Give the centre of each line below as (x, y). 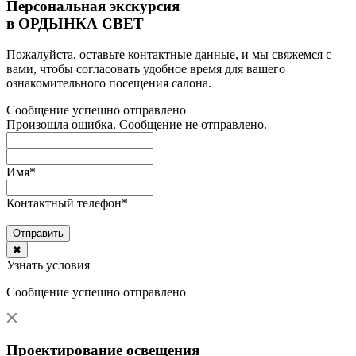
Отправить (38, 233)
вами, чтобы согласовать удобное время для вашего (146, 68)
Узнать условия (48, 265)
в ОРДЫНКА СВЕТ (75, 24)
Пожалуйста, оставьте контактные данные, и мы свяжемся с (169, 54)
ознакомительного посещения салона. (109, 83)
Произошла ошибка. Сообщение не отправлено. (137, 124)
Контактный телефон (64, 203)
